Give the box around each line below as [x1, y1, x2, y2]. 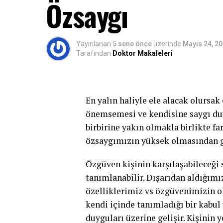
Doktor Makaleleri [112, 49, 173, 57]
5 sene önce [112, 40, 152, 48]
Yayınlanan [76, 40, 111, 48]
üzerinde [153, 40, 181, 48]
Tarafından [76, 49, 111, 57]
